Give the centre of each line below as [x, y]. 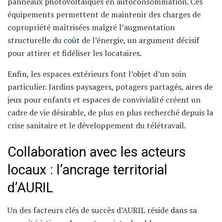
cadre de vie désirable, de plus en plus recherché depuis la [110, 113]
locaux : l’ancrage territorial [87, 170]
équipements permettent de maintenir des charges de [104, 15]
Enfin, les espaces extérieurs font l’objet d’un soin [97, 74]
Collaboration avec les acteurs [97, 152]
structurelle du [35, 40]
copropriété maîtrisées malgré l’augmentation [91, 28]
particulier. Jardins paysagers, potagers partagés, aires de [110, 87]
